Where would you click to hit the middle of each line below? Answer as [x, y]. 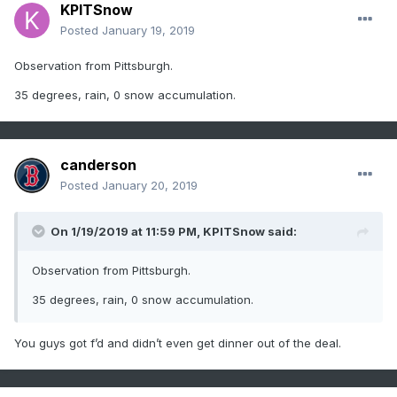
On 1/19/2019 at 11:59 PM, [127, 232]
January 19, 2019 [148, 31]
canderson [98, 165]
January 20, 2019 [150, 186]
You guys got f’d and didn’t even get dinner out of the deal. [178, 343]
